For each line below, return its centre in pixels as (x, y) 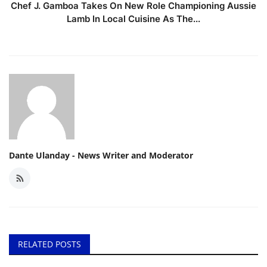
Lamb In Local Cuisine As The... (133, 19)
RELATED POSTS (49, 244)
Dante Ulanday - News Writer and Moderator (101, 156)
